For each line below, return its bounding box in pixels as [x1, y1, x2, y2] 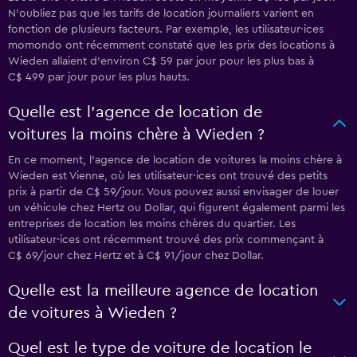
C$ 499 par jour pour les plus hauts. [8, 72, 190, 83]
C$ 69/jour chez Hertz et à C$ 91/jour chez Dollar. [8, 250, 264, 261]
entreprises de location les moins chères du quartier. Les [8, 218, 296, 229]
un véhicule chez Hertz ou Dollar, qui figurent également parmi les [8, 202, 345, 214]
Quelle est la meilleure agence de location [8, 283, 318, 299]
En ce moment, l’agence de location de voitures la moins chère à [8, 155, 342, 166]
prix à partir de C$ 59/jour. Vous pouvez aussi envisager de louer [8, 186, 339, 198]
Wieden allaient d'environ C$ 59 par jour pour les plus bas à [8, 56, 314, 67]
